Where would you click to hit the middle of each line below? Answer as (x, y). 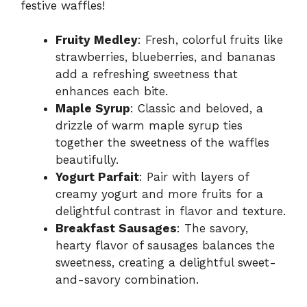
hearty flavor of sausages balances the (165, 246)
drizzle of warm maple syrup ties (149, 126)
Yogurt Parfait (97, 177)
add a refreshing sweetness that (147, 74)
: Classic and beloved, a (197, 109)
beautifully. (87, 160)
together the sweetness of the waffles (162, 143)
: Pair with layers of (194, 177)
